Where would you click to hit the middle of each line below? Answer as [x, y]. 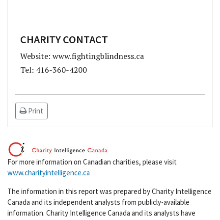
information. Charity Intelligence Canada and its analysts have [101, 213]
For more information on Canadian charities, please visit [92, 162]
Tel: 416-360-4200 [54, 69]
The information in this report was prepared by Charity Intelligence [110, 191]
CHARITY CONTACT [64, 40]
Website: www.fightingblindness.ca [82, 56]
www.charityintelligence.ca [49, 172]
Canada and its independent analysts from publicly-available [98, 202]
